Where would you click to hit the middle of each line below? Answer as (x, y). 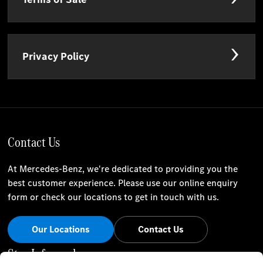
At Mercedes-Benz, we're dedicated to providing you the (123, 169)
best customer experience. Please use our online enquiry (123, 183)
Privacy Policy (56, 57)
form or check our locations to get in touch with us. (114, 197)
